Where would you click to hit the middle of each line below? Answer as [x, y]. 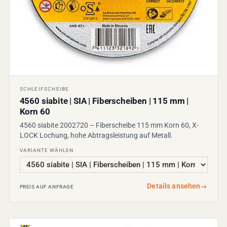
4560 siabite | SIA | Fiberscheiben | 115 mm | [104, 101]
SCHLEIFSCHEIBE [44, 89]
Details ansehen [174, 186]
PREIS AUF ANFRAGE [47, 187]
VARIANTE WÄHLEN [46, 150]
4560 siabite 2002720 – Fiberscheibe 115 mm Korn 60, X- [109, 125]
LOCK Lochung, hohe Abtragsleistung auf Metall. [96, 136]
